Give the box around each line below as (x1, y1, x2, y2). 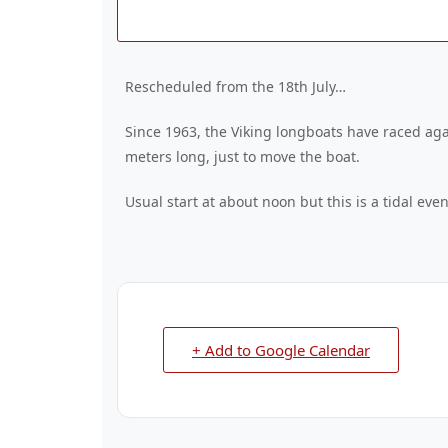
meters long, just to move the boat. (125, 147, 360, 166)
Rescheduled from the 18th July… (125, 77, 346, 96)
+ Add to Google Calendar (192, 340, 370, 360)
